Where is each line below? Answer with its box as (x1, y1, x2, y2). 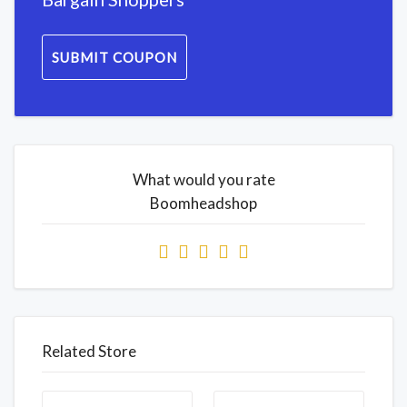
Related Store (42, 341, 136, 361)
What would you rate (132, 169, 275, 189)
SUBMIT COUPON (52, 48, 177, 65)
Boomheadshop (150, 193, 257, 213)
